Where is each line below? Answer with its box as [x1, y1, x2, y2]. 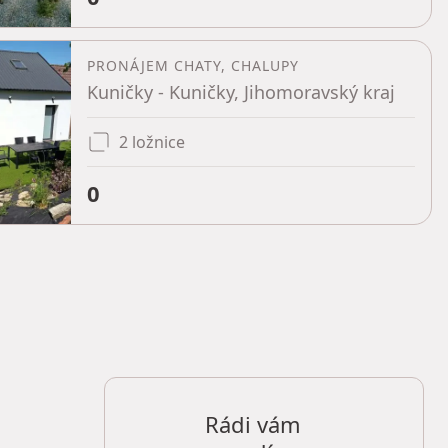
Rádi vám [205, 409, 301, 439]
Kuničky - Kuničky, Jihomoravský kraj [87, 80, 395, 104]
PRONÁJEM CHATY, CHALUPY [87, 56, 299, 75]
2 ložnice [119, 131, 185, 153]
